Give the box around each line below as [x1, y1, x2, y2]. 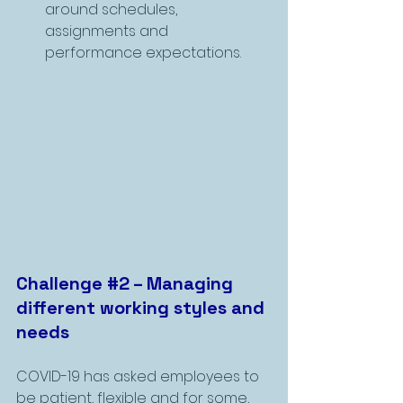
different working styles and [16, 296, 269, 320]
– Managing [130, 272, 237, 296]
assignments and [45, 20, 172, 41]
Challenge [16, 272, 107, 296]
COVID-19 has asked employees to [16, 366, 263, 388]
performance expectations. [45, 41, 241, 63]
